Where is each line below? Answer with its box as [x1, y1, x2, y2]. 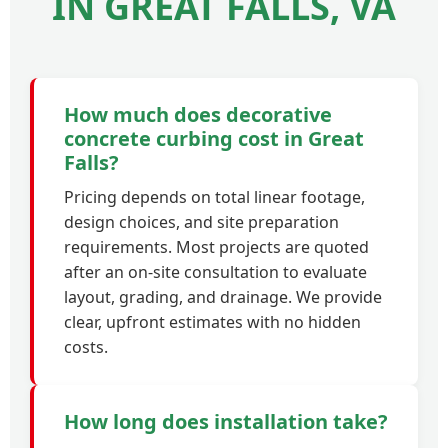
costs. [64, 336, 108, 358]
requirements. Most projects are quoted [64, 236, 369, 258]
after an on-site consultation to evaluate [64, 261, 367, 283]
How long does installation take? [64, 408, 388, 435]
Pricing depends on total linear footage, [64, 186, 365, 208]
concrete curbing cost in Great [64, 125, 364, 152]
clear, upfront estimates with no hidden [64, 311, 361, 333]
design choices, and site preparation [64, 211, 339, 233]
